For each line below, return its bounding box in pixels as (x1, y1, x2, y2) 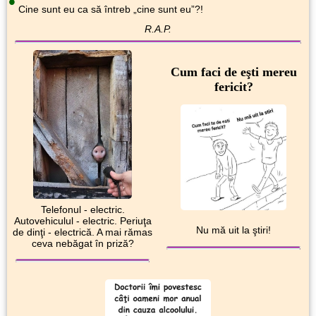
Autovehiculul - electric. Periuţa (13, 214, 152, 226)
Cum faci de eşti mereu (170, 64, 297, 79)
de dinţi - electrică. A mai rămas (13, 226, 152, 238)
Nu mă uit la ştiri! (196, 224, 271, 236)
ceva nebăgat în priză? (31, 237, 134, 249)
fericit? (214, 79, 253, 94)
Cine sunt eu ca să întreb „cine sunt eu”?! (16, 3, 203, 15)
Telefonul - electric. (40, 203, 125, 215)
